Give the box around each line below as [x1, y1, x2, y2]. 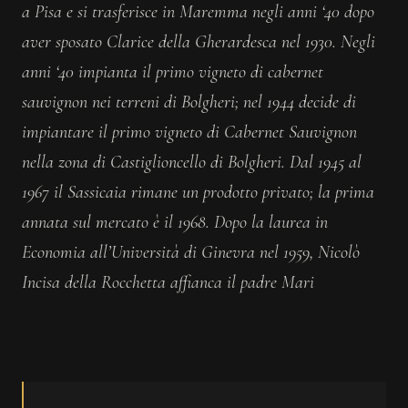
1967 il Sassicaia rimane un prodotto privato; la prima [22, 181, 374, 203]
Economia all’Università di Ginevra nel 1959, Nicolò [22, 241, 360, 263]
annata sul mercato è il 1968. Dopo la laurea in [22, 211, 328, 233]
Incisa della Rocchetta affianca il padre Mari [22, 271, 314, 293]
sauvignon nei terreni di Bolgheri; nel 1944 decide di [22, 91, 356, 113]
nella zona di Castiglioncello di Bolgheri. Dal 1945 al [22, 151, 362, 173]
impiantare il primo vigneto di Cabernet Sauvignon [22, 121, 357, 143]
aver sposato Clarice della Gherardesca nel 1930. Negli [22, 31, 375, 53]
